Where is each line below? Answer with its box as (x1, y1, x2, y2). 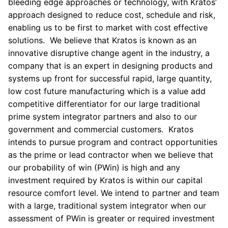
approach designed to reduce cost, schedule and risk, (8, 10, 215, 20)
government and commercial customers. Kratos (8, 124, 193, 134)
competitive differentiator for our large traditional (8, 99, 200, 109)
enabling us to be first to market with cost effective (8, 22, 208, 33)
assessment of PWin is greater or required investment (8, 213, 215, 223)
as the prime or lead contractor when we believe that (8, 150, 213, 160)
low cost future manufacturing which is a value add (8, 86, 206, 96)
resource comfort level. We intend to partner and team (8, 188, 219, 198)
